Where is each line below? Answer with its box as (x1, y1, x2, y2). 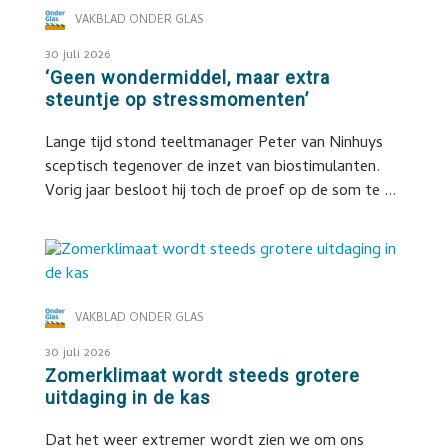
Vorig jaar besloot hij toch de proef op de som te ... (44, 179, 396, 205)
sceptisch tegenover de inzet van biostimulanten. (44, 155, 380, 181)
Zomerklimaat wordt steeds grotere (44, 365, 360, 386)
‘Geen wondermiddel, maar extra (44, 67, 330, 88)
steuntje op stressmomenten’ (44, 89, 309, 110)
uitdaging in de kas (44, 387, 211, 408)
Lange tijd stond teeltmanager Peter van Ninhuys (44, 131, 383, 157)
